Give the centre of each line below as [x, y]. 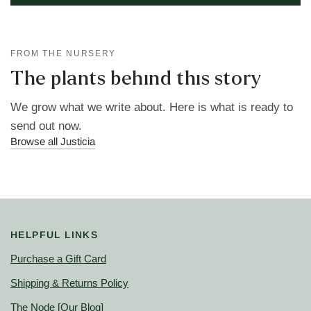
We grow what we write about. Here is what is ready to [152, 108]
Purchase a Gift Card [59, 259]
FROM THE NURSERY [63, 54]
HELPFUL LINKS [54, 235]
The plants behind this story [136, 79]
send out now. [47, 126]
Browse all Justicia [53, 142]
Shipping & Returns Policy [70, 283]
